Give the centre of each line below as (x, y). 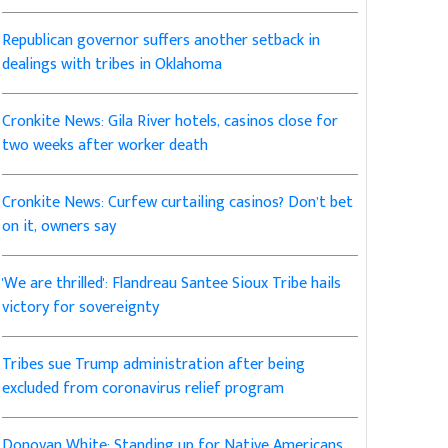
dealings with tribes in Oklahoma (112, 65)
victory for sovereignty (81, 308)
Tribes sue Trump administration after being (154, 365)
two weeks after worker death (105, 146)
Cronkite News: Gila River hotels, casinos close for (170, 122)
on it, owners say (59, 227)
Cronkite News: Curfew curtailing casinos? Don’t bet (178, 203)
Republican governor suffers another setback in (161, 41)
